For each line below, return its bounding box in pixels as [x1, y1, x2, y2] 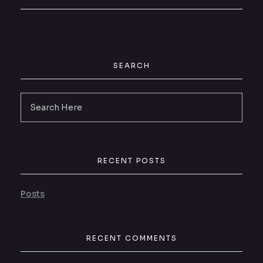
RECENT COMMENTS [86, 234, 177, 243]
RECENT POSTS [97, 156, 166, 166]
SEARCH [113, 61, 150, 70]
